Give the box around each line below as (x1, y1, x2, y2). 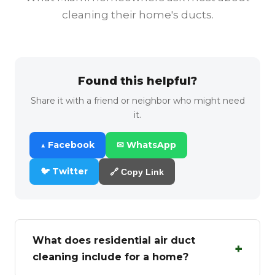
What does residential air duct (33, 234, 195, 246)
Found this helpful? (78, 74, 197, 88)
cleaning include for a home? (33, 251, 188, 263)
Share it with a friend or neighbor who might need (30, 95, 245, 106)
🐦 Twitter (41, 166, 88, 177)
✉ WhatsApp (117, 139, 176, 150)
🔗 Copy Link (110, 166, 164, 177)
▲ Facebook (41, 139, 95, 150)
